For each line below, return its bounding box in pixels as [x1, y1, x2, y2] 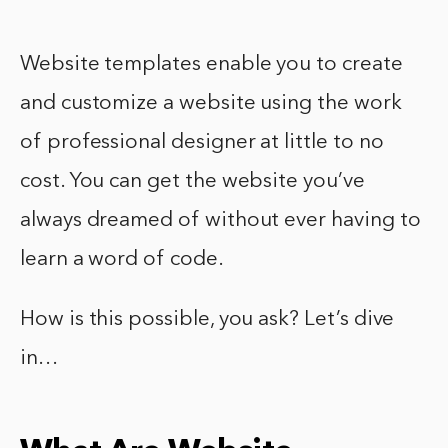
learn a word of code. [20, 248, 224, 270]
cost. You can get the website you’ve [20, 170, 365, 192]
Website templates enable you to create [20, 53, 403, 75]
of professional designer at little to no [20, 131, 384, 153]
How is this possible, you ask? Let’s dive [20, 308, 395, 330]
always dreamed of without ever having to [20, 209, 421, 231]
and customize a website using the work [20, 92, 402, 114]
